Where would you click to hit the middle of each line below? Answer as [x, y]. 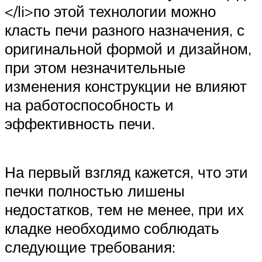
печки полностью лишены [95, 191]
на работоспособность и [89, 105]
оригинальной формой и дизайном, [128, 49]
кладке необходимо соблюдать [112, 228]
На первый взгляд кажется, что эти [126, 172]
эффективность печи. [80, 124]
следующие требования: [90, 247]
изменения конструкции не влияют [126, 86]
